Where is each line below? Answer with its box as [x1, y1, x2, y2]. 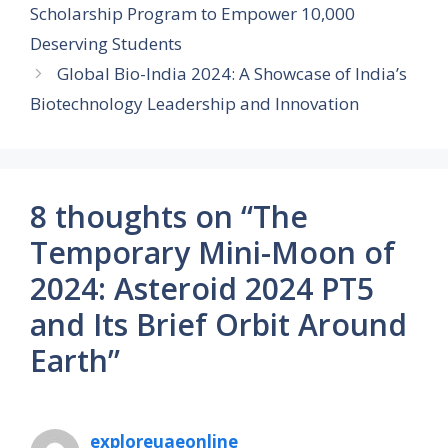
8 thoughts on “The [30, 195, 308, 237]
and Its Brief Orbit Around [30, 303, 407, 345]
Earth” [30, 339, 120, 381]
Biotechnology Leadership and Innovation [30, 91, 359, 115]
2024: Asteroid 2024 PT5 [30, 267, 374, 309]
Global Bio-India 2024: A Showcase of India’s [57, 61, 408, 85]
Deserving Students [30, 31, 182, 55]
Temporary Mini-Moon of [30, 231, 395, 273]
